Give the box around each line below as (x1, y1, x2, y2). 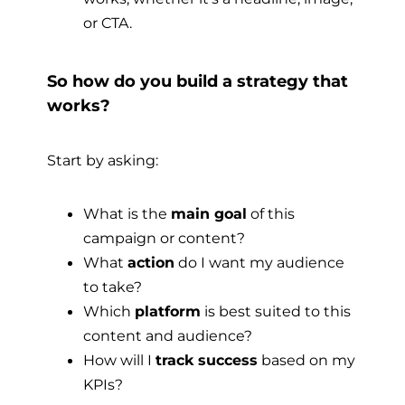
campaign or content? (83, 228, 245, 247)
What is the (83, 203, 171, 222)
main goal (171, 203, 247, 222)
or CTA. (83, 14, 132, 33)
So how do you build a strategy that (47, 71, 348, 92)
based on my (258, 350, 355, 369)
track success (155, 350, 258, 369)
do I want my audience (174, 252, 344, 271)
